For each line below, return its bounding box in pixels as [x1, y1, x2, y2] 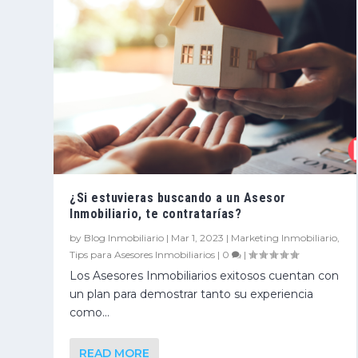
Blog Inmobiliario [84, 231, 165, 244]
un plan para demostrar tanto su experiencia [70, 286, 314, 301]
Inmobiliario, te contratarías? [70, 205, 242, 221]
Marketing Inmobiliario [231, 231, 338, 244]
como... [70, 304, 110, 320]
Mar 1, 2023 [171, 231, 225, 244]
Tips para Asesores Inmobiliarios [70, 248, 216, 261]
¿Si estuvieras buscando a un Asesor [70, 189, 286, 205]
